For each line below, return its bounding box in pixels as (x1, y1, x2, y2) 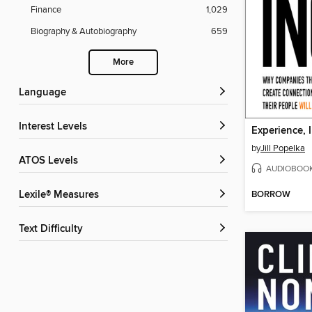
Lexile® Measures (24, 189, 99, 202)
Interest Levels (22, 120, 87, 134)
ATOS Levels (25, 155, 78, 168)
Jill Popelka (260, 143, 305, 155)
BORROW (251, 189, 290, 201)
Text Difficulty (24, 223, 83, 236)
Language (24, 86, 66, 100)
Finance (31, 4, 61, 16)
